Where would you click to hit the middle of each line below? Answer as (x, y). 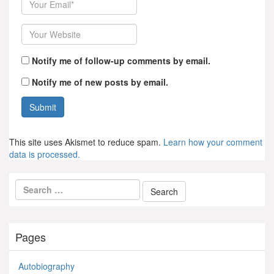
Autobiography (46, 266)
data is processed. (45, 154)
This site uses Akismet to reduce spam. (86, 142)
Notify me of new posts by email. (100, 82)
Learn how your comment (213, 142)
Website (38, 30)
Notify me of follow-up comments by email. (121, 61)
